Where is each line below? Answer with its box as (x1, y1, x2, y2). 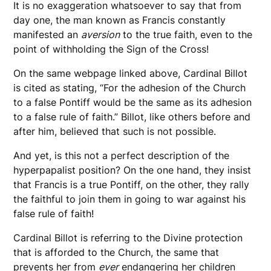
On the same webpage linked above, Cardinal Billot (13, 67, 248, 80)
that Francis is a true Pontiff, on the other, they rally (13, 178, 250, 191)
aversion (81, 28, 120, 41)
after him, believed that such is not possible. (13, 125, 217, 138)
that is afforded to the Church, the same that (13, 246, 220, 259)
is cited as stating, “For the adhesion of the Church (13, 82, 246, 94)
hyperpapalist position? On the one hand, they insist (13, 164, 252, 177)
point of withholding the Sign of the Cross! (13, 43, 212, 56)
